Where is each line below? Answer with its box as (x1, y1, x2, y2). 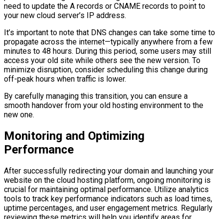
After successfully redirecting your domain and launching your (4, 166, 214, 175)
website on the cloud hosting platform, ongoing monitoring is (4, 175, 211, 185)
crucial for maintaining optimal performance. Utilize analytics (4, 184, 209, 194)
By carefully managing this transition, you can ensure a (4, 91, 188, 101)
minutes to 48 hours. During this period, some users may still (4, 46, 211, 56)
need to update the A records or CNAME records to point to (4, 1, 205, 11)
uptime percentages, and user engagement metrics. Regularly (4, 203, 213, 213)
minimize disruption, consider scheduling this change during (4, 65, 208, 74)
